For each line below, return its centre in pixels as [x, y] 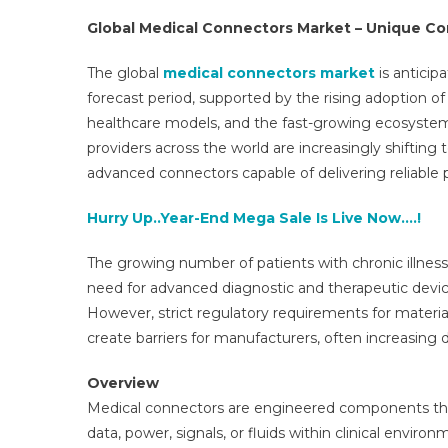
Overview [123, 383]
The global [125, 73]
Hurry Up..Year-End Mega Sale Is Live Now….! [254, 218]
